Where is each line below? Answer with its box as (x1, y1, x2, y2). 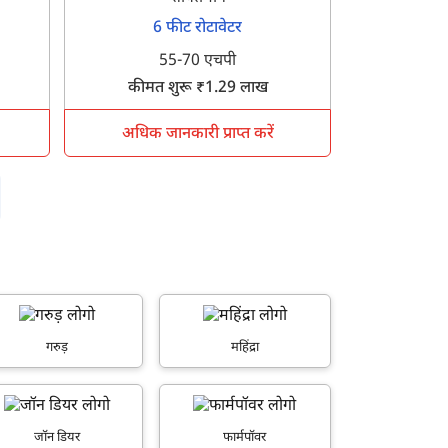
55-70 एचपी (159, 51, 237, 73)
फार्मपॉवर (223, 428, 267, 446)
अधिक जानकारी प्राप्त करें (121, 124, 274, 146)
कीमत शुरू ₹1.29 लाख (127, 78, 268, 100)
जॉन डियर (34, 428, 81, 446)
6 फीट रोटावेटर (153, 18, 243, 40)
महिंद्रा (230, 338, 259, 356)
